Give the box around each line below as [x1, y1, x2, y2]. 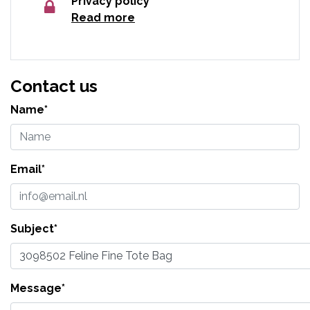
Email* [10, 162, 45, 176]
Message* [10, 281, 65, 295]
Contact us [10, 75, 98, 96]
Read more [71, 10, 135, 24]
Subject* [10, 221, 57, 235]
